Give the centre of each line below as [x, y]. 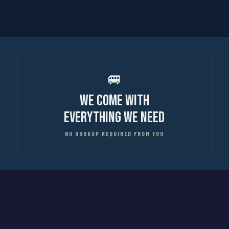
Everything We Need [114, 118]
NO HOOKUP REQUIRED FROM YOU [114, 134]
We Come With [114, 101]
